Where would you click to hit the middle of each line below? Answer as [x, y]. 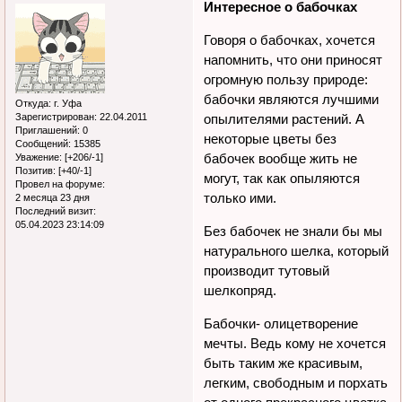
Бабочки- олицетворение [281, 323]
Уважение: [39, 157]
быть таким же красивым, [284, 363]
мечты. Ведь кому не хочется [295, 343]
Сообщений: [43, 143]
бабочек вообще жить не [281, 158]
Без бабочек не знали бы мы [293, 231]
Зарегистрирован [55, 116]
